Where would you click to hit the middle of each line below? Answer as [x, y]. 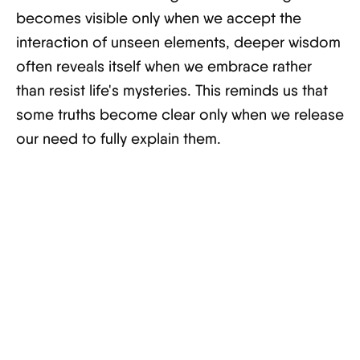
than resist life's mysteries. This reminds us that [172, 90]
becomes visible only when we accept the [159, 18]
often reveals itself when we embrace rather [164, 66]
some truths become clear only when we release [180, 115]
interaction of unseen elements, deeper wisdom [178, 42]
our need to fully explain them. [119, 139]
